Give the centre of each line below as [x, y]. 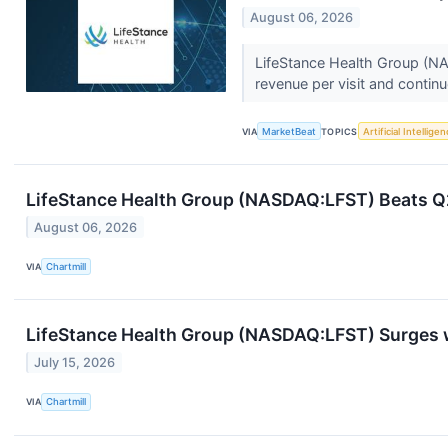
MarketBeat [289, 131]
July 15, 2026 [75, 362]
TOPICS [339, 131]
